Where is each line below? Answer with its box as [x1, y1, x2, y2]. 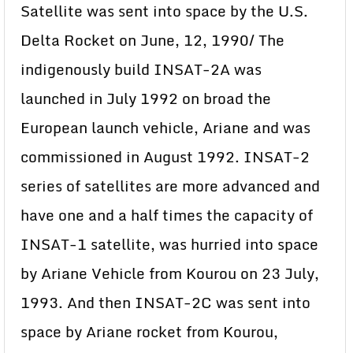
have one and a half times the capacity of [20, 203, 313, 227]
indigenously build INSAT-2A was [20, 57, 262, 81]
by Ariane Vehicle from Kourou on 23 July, [20, 261, 319, 285]
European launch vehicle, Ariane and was [20, 115, 310, 139]
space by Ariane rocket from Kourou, [20, 319, 278, 344]
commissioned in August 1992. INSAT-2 [20, 144, 310, 169]
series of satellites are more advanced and [20, 173, 320, 198]
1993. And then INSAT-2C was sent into [20, 290, 310, 314]
